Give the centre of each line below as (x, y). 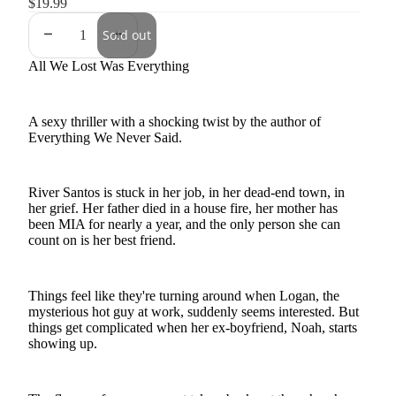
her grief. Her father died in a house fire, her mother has (183, 209)
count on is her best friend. (102, 240)
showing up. (63, 343)
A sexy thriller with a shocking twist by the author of (175, 121)
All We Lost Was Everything (109, 66)
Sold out (127, 35)
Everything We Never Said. (105, 137)
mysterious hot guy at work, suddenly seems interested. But (194, 311)
